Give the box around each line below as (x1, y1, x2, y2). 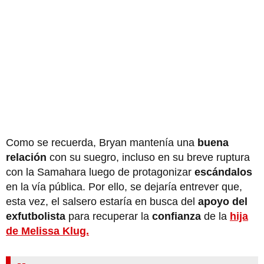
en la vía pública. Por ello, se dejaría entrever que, (6, 180, 242, 193)
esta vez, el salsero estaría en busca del (6, 195, 198, 207)
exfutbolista (6, 210, 65, 222)
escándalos (194, 166, 252, 178)
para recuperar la (65, 210, 152, 222)
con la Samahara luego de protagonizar (6, 166, 194, 178)
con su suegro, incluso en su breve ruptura (47, 151, 250, 163)
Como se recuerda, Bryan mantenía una (6, 136, 194, 148)
